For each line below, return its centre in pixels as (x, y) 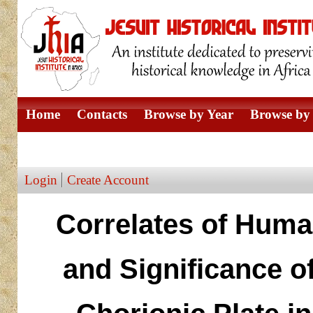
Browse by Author (78, 149)
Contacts (102, 114)
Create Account (108, 180)
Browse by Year (188, 114)
